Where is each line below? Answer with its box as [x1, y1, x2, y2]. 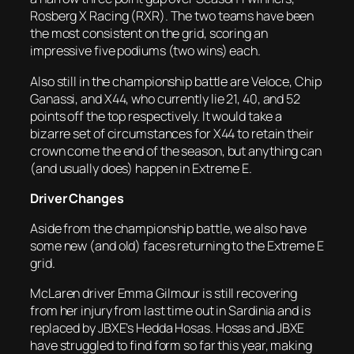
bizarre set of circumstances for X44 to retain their [30, 124, 314, 142]
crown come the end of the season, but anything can [30, 141, 322, 160]
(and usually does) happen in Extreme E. [30, 159, 253, 177]
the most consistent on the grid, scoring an [30, 24, 268, 43]
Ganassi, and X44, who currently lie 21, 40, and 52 [30, 89, 300, 107]
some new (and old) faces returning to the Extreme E [30, 237, 324, 255]
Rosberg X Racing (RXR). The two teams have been [30, 7, 314, 25]
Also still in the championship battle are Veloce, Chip [30, 72, 322, 90]
